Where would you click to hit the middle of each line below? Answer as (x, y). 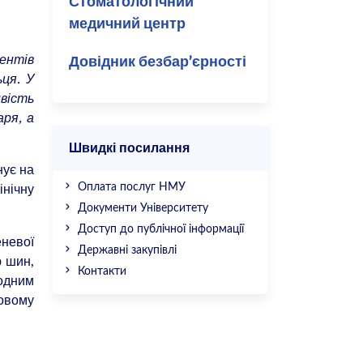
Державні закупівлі (127, 251)
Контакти (102, 272)
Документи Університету (143, 209)
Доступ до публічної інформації (160, 230)
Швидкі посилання (129, 149)
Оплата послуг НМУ (131, 188)
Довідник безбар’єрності (157, 63)
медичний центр (127, 25)
